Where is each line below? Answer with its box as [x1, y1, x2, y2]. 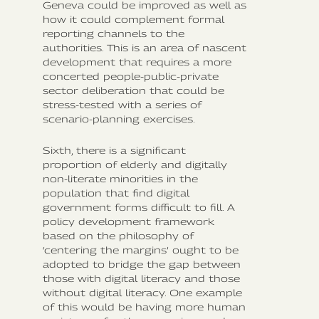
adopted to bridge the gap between [43, 258, 241, 270]
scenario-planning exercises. [43, 113, 195, 125]
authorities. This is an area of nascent [43, 41, 246, 53]
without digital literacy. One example [43, 286, 242, 298]
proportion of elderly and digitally [43, 158, 227, 170]
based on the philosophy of [43, 229, 194, 241]
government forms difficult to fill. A [43, 201, 235, 213]
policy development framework [43, 215, 214, 227]
